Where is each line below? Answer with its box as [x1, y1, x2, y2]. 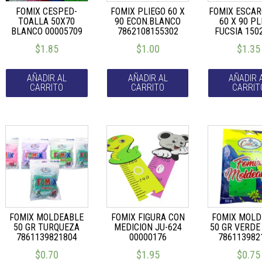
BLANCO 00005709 [11, 25, 82, 37]
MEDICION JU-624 [113, 221, 182, 233]
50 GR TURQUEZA [13, 221, 80, 233]
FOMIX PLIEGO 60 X [111, 5, 185, 17]
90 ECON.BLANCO [115, 15, 181, 27]
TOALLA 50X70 [18, 15, 75, 27]
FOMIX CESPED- [16, 5, 78, 17]
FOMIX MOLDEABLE [9, 211, 84, 223]
